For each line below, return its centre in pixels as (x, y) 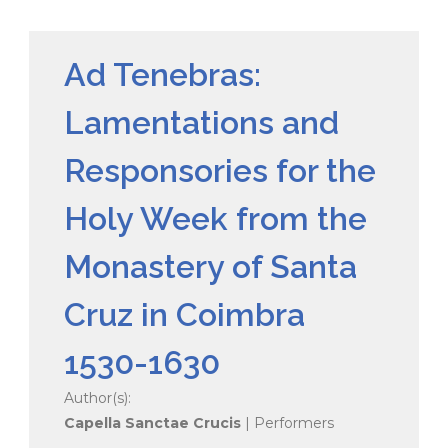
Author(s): (97, 397)
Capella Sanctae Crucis (152, 422)
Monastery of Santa (210, 266)
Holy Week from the (215, 218)
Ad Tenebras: (162, 74)
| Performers (287, 422)
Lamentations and (201, 122)
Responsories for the (220, 170)
